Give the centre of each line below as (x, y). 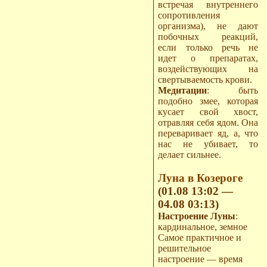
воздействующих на (208, 69)
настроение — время (201, 259)
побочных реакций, (208, 36)
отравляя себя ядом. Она (208, 122)
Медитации (187, 90)
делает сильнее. (190, 154)
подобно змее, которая (208, 101)
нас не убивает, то (208, 144)
